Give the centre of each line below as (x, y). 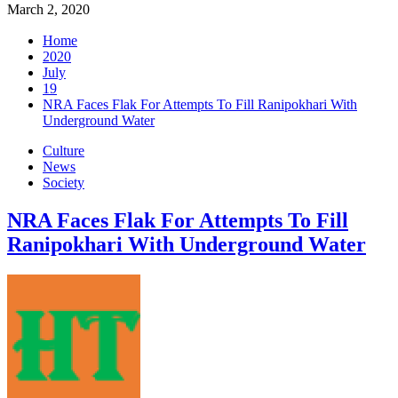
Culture (64, 151)
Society (64, 183)
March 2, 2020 (48, 10)
